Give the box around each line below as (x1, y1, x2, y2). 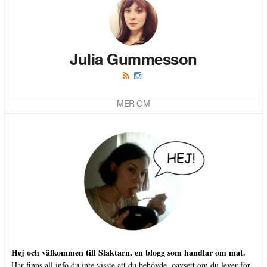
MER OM (117, 97, 150, 110)
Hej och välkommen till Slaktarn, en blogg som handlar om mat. (11, 246, 246, 259)
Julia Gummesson (70, 48, 197, 70)
